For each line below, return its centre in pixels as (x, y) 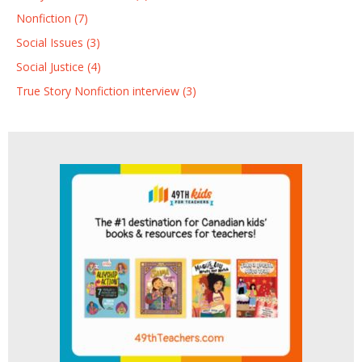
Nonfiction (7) (52, 19)
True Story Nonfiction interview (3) (106, 91)
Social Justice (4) (59, 67)
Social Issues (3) (58, 43)
